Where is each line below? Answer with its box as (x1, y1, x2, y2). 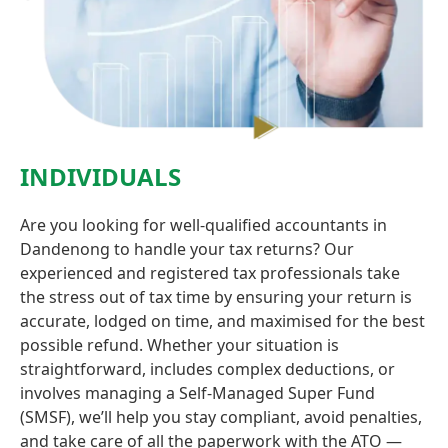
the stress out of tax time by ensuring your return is (20, 285, 412, 308)
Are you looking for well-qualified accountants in (20, 213, 387, 236)
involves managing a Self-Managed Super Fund (20, 381, 375, 404)
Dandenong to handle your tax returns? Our (20, 237, 354, 260)
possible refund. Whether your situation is (20, 333, 339, 356)
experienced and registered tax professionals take (20, 261, 400, 284)
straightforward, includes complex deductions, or (20, 357, 395, 380)
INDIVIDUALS (20, 159, 181, 193)
